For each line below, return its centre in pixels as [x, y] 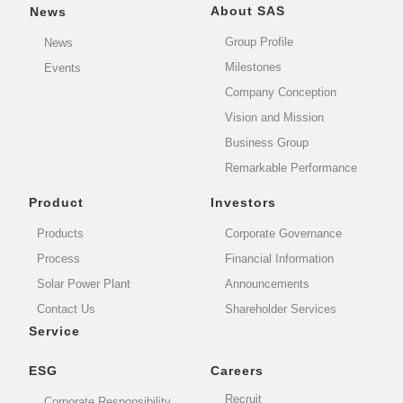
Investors [243, 203]
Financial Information [280, 259]
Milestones [254, 67]
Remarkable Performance [291, 168]
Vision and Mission [275, 118]
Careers [237, 371]
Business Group [267, 143]
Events [63, 68]
